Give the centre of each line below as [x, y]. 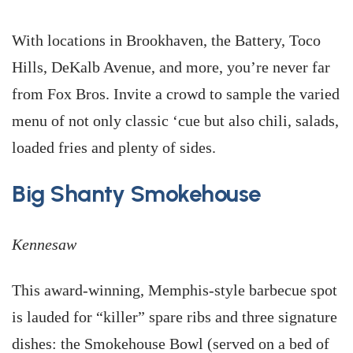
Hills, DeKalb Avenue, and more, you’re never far [171, 67]
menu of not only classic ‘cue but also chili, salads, [175, 121]
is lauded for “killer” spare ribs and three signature [175, 317]
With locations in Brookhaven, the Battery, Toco [166, 40]
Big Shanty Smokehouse [137, 193]
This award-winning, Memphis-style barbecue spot [175, 290]
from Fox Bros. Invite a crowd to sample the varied [176, 94]
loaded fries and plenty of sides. [114, 147]
